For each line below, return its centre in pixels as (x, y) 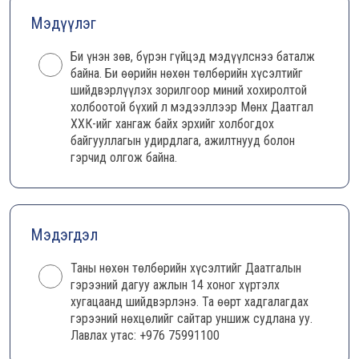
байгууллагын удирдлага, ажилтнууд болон (183, 141)
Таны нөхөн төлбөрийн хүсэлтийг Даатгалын (186, 268)
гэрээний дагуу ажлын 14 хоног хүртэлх (175, 285)
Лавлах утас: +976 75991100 (145, 335)
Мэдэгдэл (64, 235)
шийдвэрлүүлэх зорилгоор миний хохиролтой (189, 90)
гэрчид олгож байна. (124, 157)
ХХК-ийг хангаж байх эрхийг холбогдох (172, 124)
